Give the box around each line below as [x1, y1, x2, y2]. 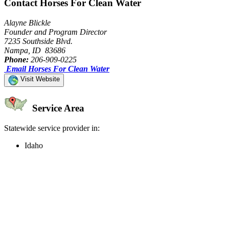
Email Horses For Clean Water [6, 64, 109, 73]
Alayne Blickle [4, 18, 51, 27]
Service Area [30, 103, 84, 114]
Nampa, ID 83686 [4, 45, 65, 55]
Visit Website [18, 75, 60, 83]
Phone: [4, 55, 29, 64]
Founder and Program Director [4, 27, 107, 36]
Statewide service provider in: [4, 124, 100, 133]
